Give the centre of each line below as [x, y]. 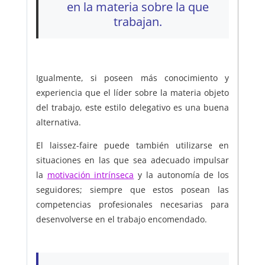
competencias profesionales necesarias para [132, 205]
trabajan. [138, 21]
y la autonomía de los [182, 175]
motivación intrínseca [91, 175]
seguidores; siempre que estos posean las [132, 190]
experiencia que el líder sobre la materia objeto [132, 93]
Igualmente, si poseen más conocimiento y [132, 78]
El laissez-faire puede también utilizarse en [132, 146]
